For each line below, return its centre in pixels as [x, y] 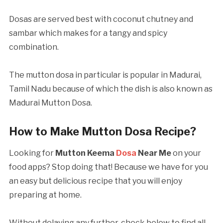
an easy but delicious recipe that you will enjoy [95, 181]
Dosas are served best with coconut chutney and [101, 19]
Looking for [32, 153]
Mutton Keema [85, 153]
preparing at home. [46, 195]
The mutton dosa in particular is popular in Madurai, [105, 75]
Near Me [154, 153]
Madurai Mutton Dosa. [51, 103]
